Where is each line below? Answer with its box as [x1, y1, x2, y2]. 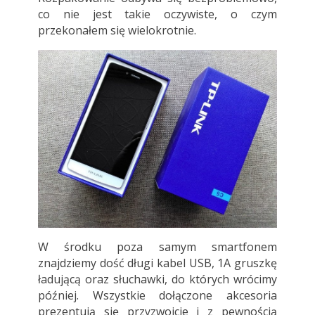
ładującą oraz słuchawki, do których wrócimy [37, 271, 278, 287]
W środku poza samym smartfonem [37, 238, 278, 255]
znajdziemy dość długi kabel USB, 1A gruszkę [37, 255, 278, 271]
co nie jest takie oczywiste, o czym [37, 6, 278, 22]
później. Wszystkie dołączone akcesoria [37, 287, 278, 303]
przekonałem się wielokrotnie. [37, 22, 196, 39]
